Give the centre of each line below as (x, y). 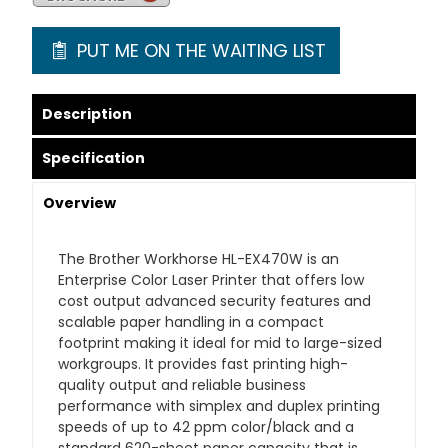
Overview (80, 203)
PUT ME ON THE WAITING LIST (198, 50)
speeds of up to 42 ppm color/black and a (206, 427)
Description (87, 114)
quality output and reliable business (182, 385)
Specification (94, 158)
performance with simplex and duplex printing (219, 406)
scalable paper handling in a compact (191, 322)
